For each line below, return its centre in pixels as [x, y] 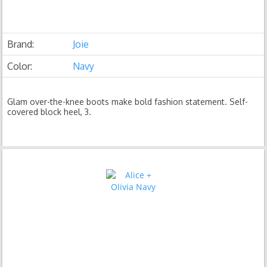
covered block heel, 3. [49, 112]
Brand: [21, 44]
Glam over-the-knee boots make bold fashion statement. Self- [128, 102]
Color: [20, 66]
